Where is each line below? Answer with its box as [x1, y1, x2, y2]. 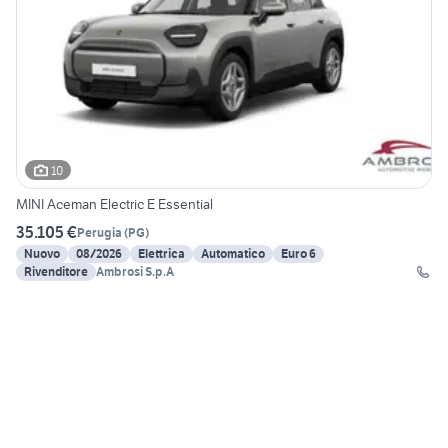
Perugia [77, 224, 122, 240]
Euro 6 [281, 246, 316, 262]
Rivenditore [24, 264, 88, 280]
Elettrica [138, 246, 185, 262]
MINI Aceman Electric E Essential [16, 195, 213, 214]
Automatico [201, 246, 265, 262]
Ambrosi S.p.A [96, 264, 174, 280]
